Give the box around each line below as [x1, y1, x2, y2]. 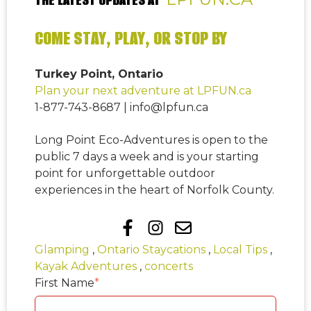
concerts [144, 260, 193, 274]
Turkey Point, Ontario [35, 67, 163, 81]
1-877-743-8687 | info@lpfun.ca [35, 101, 208, 115]
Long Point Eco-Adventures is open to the [35, 133, 268, 146]
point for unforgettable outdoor [35, 166, 215, 180]
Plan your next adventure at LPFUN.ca [35, 84, 251, 98]
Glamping [35, 243, 90, 257]
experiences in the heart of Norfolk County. [35, 183, 274, 196]
